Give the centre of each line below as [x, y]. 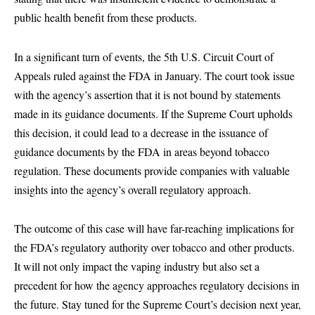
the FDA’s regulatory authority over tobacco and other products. [154, 247]
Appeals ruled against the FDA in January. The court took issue [154, 75]
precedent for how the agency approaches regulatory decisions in [157, 285]
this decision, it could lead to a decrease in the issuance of [141, 132]
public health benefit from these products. [105, 18]
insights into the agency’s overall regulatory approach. [133, 189]
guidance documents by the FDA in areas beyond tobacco [142, 151]
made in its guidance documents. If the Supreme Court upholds [153, 113]
